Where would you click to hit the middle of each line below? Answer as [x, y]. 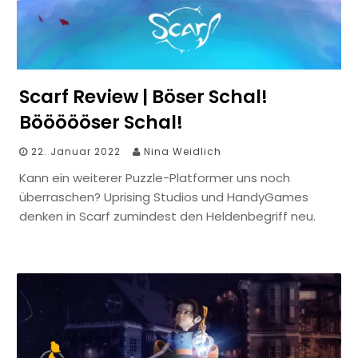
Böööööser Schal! [101, 122]
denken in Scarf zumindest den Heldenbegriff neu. [167, 216]
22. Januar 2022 [76, 151]
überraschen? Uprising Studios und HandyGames [164, 197]
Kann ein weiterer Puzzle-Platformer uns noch [155, 177]
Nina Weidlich [183, 151]
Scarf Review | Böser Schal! [143, 96]
